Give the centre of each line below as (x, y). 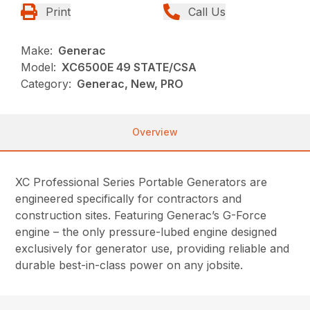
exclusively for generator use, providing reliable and (153, 248)
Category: (46, 83)
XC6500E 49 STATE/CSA (129, 67)
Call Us (207, 11)
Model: (39, 67)
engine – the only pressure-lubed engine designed (146, 231)
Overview (155, 131)
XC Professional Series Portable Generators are (142, 182)
